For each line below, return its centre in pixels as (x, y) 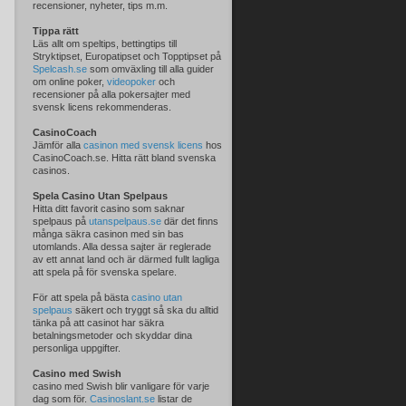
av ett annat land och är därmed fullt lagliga (126, 259)
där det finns (190, 221)
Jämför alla (58, 145)
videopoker (131, 82)
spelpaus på (61, 221)
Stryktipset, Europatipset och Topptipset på (127, 56)
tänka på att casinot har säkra (98, 323)
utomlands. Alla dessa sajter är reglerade (122, 246)
